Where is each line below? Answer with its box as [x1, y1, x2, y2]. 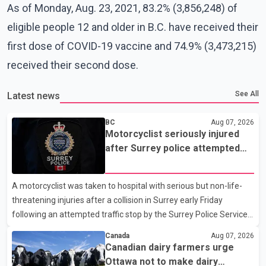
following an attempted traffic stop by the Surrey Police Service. [12, 209, 249, 219]
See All [235, 90, 259, 99]
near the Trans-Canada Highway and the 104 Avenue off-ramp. [12, 252, 248, 262]
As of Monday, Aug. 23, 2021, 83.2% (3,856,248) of [7, 2, 237, 15]
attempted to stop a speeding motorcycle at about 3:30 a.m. [12, 237, 236, 248]
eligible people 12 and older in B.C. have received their [7, 21, 258, 34]
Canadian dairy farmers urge [105, 241, 235, 253]
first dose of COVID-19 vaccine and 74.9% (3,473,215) [7, 40, 256, 53]
